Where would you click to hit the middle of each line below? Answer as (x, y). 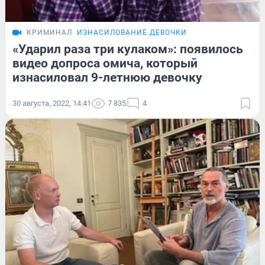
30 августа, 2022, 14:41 (52, 103)
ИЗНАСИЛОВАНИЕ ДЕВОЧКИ (132, 32)
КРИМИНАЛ (49, 32)
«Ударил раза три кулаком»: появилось (128, 49)
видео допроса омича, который (105, 63)
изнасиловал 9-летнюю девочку (107, 77)
